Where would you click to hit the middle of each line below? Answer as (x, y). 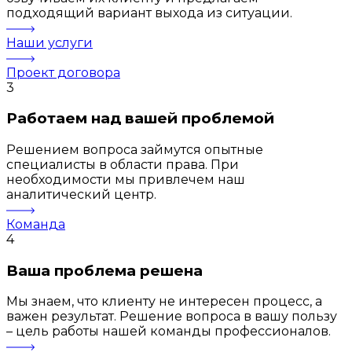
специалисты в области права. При (123, 164)
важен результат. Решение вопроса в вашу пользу (172, 317)
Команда (36, 224)
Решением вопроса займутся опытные (135, 149)
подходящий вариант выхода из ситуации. (149, 13)
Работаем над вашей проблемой (140, 119)
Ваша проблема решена (104, 270)
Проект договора (63, 72)
